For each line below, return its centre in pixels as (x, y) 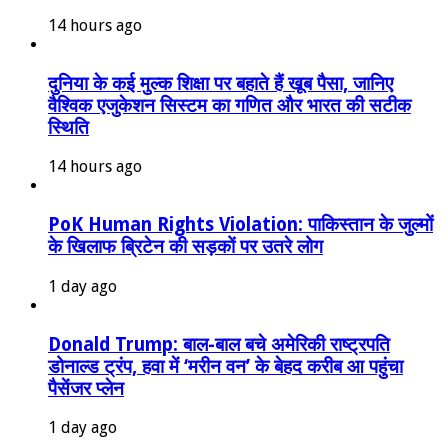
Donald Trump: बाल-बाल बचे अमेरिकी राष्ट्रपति (219, 344)
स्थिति (68, 127)
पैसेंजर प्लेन (86, 388)
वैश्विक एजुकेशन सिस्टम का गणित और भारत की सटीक (229, 105)
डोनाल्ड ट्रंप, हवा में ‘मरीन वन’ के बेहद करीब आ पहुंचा (225, 366)
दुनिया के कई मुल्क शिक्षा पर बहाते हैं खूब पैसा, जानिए (220, 83)
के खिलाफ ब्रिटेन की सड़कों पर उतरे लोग (185, 247)
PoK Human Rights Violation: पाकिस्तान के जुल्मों (240, 225)
